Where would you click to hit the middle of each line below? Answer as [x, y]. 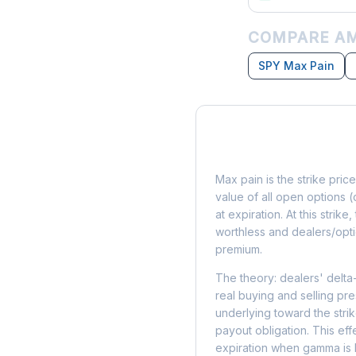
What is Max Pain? [281, 153]
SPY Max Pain [296, 66]
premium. [239, 249]
